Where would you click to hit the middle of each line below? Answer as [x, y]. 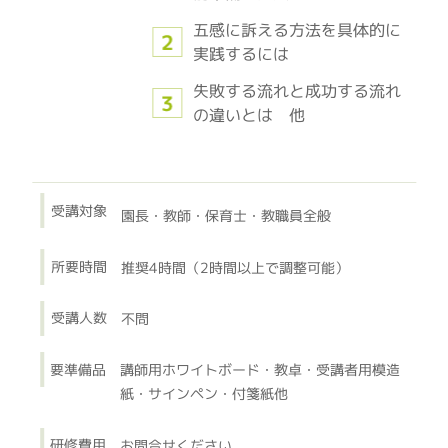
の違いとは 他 [248, 115]
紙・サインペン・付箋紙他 [204, 394]
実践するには [240, 54]
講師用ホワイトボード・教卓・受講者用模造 [260, 370]
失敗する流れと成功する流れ [296, 91]
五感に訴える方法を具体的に [296, 30]
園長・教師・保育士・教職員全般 [225, 216]
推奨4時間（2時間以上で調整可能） [234, 267]
